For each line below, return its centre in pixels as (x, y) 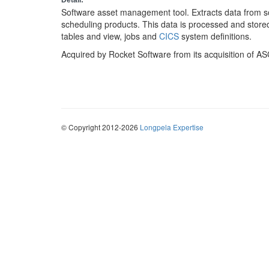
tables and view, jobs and (110, 36)
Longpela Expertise (172, 127)
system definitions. (215, 36)
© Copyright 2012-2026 (101, 127)
